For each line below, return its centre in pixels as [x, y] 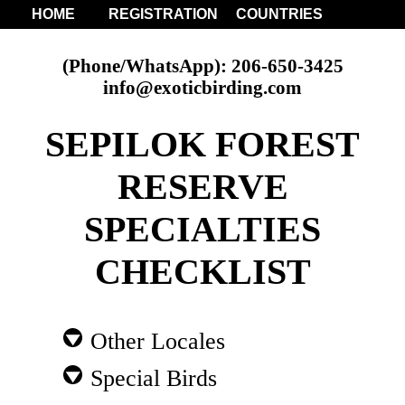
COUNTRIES [279, 14]
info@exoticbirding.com [202, 87]
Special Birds [151, 378]
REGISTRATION [163, 14]
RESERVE [202, 186]
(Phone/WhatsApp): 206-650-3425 [202, 65]
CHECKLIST [202, 271]
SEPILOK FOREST [202, 144]
